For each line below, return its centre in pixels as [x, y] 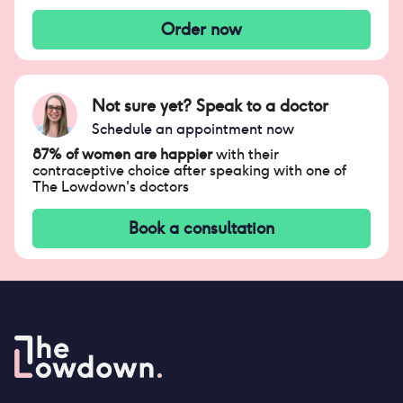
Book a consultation [201, 228]
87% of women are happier [122, 154]
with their [246, 154]
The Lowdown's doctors [111, 187]
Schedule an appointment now [193, 129]
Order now [201, 29]
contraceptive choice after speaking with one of [189, 170]
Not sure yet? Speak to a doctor [210, 105]
